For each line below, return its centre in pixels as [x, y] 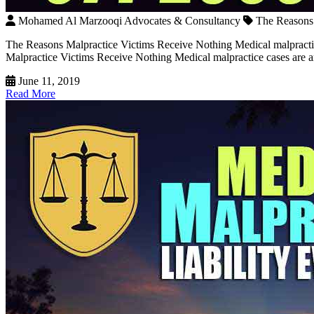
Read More [30, 93]
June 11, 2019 [49, 81]
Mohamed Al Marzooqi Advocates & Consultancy [129, 20]
